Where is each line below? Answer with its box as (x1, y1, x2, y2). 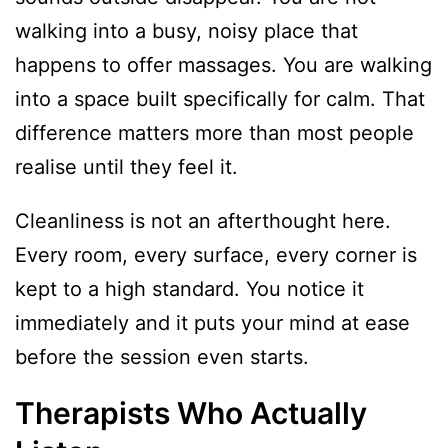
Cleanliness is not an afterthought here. (15, 209, 391, 234)
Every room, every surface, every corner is (15, 243, 417, 268)
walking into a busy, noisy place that (15, 19, 358, 44)
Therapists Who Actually (15, 395, 367, 432)
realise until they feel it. (15, 155, 238, 180)
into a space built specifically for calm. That (15, 87, 425, 112)
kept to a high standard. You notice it (15, 277, 364, 302)
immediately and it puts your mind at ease (15, 311, 410, 336)
